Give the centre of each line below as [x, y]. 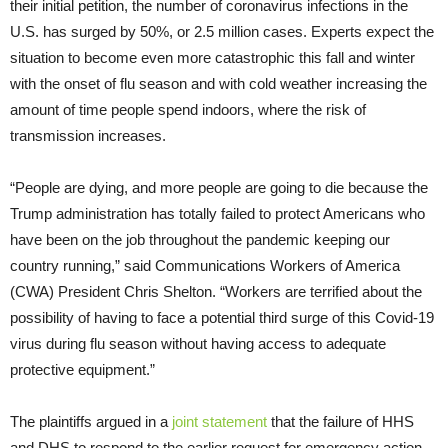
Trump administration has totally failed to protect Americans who [217, 214]
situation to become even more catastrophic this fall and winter [212, 58]
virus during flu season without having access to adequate [198, 344]
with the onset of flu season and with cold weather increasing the [218, 84]
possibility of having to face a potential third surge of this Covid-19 [222, 318]
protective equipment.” [82, 370]
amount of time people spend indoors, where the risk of [188, 110]
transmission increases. [90, 136]
